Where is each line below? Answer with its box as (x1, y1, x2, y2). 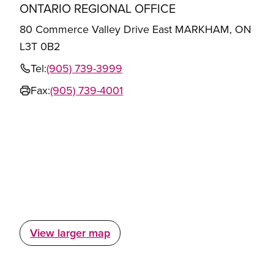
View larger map (30, 225, 110, 241)
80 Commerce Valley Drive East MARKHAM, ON (20, 21, 251, 37)
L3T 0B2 (20, 39, 61, 54)
